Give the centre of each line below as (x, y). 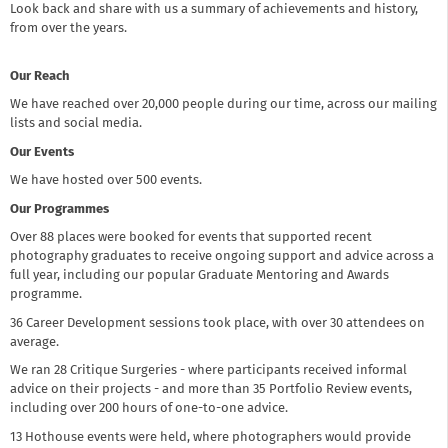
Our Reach (40, 76)
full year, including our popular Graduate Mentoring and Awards (199, 276)
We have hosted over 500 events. (106, 181)
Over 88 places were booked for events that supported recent (191, 238)
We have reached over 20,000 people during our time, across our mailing (223, 105)
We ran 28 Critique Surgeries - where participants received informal (208, 371)
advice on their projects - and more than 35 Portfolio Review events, (211, 390)
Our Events (42, 152)
